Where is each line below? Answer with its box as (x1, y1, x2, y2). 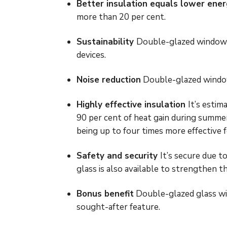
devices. (77, 49, 106, 61)
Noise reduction (77, 74, 141, 86)
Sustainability (77, 36, 137, 48)
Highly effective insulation (77, 99, 188, 111)
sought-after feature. (77, 201, 161, 213)
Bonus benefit (77, 188, 134, 200)
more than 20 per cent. (77, 11, 166, 23)
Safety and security (77, 150, 161, 162)
